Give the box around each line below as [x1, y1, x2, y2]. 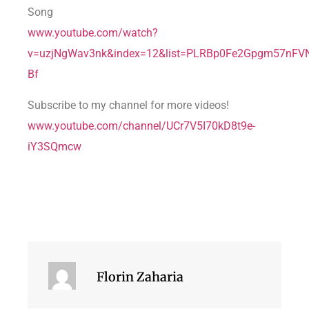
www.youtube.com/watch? [28, 26, 158, 40]
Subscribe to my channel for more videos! [28, 98, 229, 112]
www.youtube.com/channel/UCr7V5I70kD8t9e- [28, 119, 255, 132]
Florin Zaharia [97, 268, 183, 285]
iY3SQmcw [28, 139, 81, 153]
